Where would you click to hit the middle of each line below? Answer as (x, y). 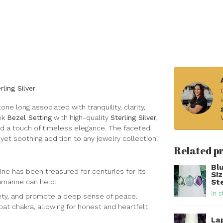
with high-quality (81, 117)
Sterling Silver (133, 117)
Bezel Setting (29, 117)
